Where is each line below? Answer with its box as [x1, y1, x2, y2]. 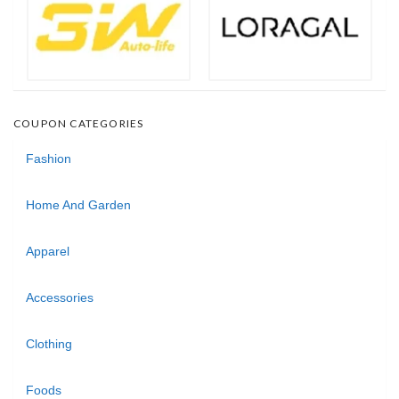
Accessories [26, 289, 94, 305]
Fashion [26, 151, 71, 166]
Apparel [26, 243, 69, 258]
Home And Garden [26, 197, 131, 212]
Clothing [26, 336, 72, 351]
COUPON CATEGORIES [13, 116, 144, 130]
